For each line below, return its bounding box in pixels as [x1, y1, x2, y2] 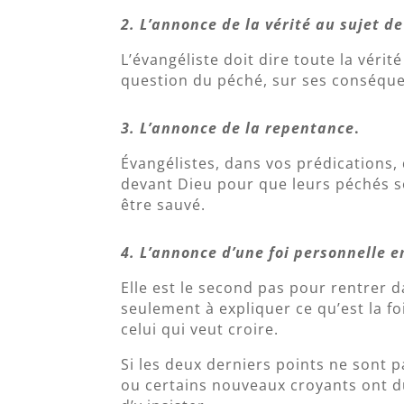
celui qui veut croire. [121, 319, 280, 340]
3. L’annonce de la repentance [121, 118, 355, 139]
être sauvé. [121, 195, 207, 216]
